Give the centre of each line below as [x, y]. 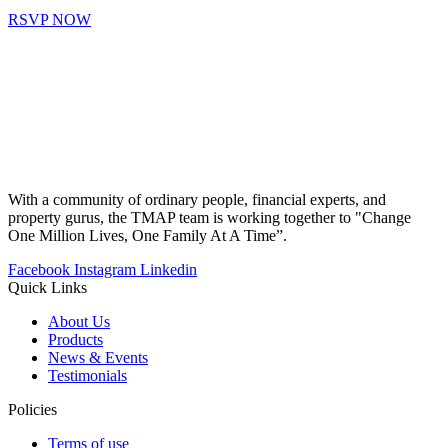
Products [75, 340]
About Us [79, 322]
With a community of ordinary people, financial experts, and [197, 200]
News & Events [98, 358]
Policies [32, 410]
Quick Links [47, 288]
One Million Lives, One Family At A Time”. [147, 236]
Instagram [105, 270]
